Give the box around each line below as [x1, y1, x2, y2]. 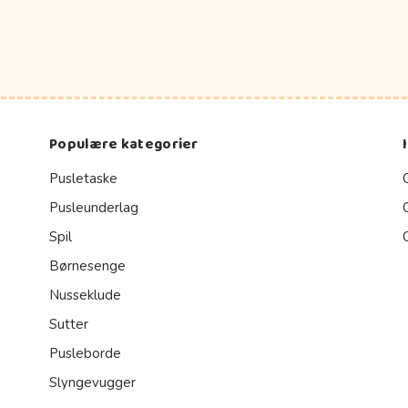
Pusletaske [49, 168, 117, 188]
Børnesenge [49, 256, 126, 275]
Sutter [49, 314, 88, 333]
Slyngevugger [49, 372, 136, 392]
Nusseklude [49, 285, 121, 304]
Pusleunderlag [49, 198, 138, 217]
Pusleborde [49, 343, 121, 362]
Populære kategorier [49, 132, 199, 156]
